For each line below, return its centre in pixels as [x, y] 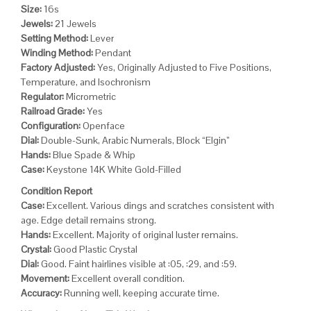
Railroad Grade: [53, 111]
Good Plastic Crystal [95, 249]
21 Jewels [75, 23]
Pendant [112, 52]
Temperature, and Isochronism [86, 82]
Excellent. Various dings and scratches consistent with [160, 205]
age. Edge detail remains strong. [89, 220]
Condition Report [57, 191]
